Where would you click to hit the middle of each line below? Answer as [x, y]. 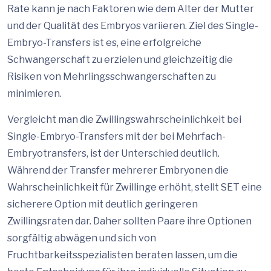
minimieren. [34, 93]
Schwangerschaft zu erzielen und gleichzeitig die [120, 60]
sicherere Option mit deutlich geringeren [103, 204]
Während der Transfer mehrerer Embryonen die [118, 170]
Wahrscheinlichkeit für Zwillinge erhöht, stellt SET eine [135, 187]
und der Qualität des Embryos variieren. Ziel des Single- [133, 26]
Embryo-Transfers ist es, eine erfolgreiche [104, 43]
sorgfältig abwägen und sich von [82, 238]
